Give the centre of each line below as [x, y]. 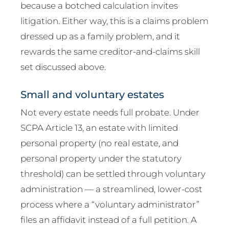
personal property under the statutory [101, 158]
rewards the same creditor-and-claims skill [110, 52]
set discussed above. [63, 67]
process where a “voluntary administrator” [110, 204]
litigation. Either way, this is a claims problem [114, 21]
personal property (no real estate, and [99, 143]
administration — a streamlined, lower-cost [111, 189]
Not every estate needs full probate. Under [110, 112]
